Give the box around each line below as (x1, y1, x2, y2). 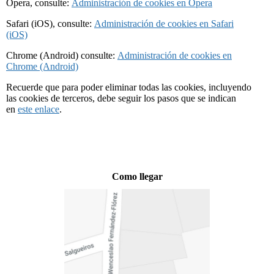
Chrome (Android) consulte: (6, 50, 117, 61)
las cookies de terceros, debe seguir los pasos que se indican (6, 92, 236, 103)
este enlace (18, 103, 59, 114)
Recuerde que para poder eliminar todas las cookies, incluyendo (6, 81, 251, 92)
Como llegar (111, 171, 163, 182)
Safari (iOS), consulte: (6, 18, 94, 29)
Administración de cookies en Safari (94, 18, 234, 29)
